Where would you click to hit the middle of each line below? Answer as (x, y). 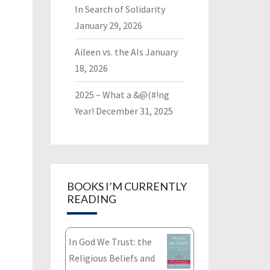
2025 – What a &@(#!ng (122, 95)
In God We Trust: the (110, 242)
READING (91, 199)
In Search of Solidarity (120, 9)
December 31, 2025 (134, 111)
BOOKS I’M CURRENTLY (127, 186)
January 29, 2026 (108, 25)
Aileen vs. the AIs (109, 52)
